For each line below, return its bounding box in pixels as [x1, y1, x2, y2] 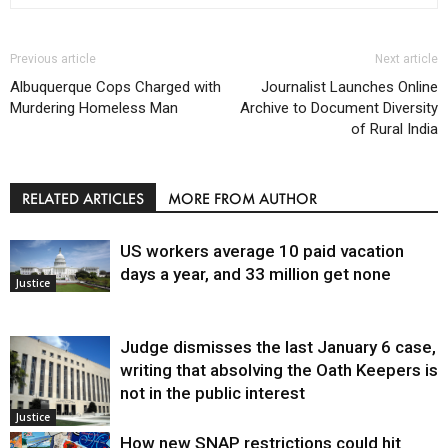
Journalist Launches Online [261, 78, 438, 97]
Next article [375, 52, 438, 67]
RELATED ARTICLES [22, 189, 144, 209]
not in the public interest [120, 383, 305, 404]
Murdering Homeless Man [10, 99, 178, 118]
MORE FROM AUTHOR [168, 189, 317, 209]
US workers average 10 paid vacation [120, 241, 404, 262]
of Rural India [351, 120, 438, 139]
